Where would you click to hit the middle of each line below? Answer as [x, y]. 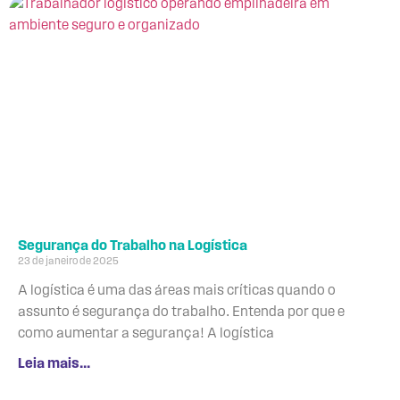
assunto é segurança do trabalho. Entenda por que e [181, 312]
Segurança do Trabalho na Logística [133, 246]
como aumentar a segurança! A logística [146, 333]
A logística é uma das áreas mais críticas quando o [177, 291]
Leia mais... [54, 364]
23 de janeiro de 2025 [68, 261]
